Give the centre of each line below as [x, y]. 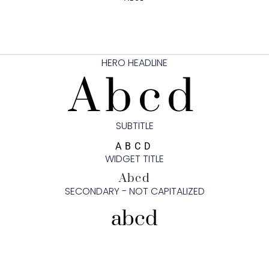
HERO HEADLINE [134, 62]
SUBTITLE [134, 125]
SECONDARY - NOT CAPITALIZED [134, 191]
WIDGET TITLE [134, 159]
